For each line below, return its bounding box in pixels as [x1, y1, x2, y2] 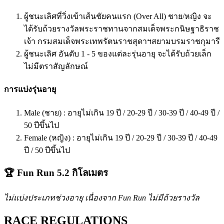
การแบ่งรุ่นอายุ [4, 85, 56, 94]
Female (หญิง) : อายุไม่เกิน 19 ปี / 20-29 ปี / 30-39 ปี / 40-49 [24, 133, 217, 142]
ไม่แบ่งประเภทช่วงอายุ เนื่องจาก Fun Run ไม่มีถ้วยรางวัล [4, 193, 199, 202]
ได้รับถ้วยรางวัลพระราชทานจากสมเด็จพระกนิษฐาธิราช [24, 24, 219, 33]
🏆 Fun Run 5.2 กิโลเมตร [4, 167, 108, 178]
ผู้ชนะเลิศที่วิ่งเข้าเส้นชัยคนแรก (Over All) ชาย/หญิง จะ [24, 12, 212, 21]
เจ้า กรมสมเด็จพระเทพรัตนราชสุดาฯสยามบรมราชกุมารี [24, 37, 220, 46]
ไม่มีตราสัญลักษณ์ [24, 62, 88, 71]
